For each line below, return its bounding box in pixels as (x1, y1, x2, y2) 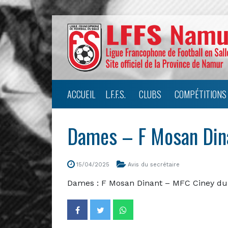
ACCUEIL (67, 87, 95, 101)
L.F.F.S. (105, 87, 126, 101)
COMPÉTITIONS (175, 87, 226, 101)
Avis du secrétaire (128, 161, 180, 168)
